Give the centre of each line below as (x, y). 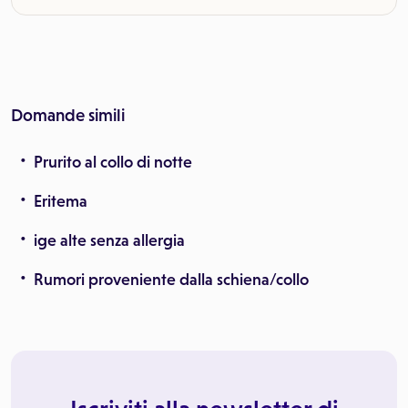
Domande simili (68, 115)
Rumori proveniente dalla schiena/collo (171, 280)
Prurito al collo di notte (113, 162)
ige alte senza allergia (109, 240)
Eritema (61, 201)
